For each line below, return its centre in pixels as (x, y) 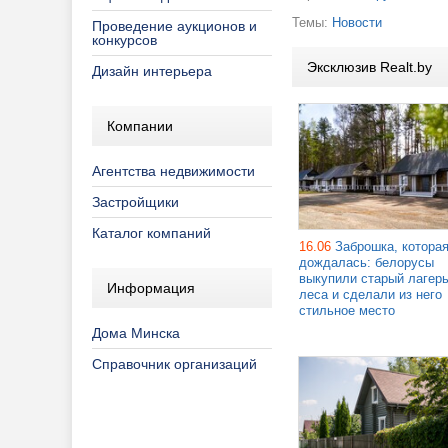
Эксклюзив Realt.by (369, 67)
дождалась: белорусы (366, 263)
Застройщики (135, 202)
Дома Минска (136, 333)
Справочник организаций (174, 364)
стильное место (347, 311)
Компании (140, 126)
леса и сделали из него (370, 295)
